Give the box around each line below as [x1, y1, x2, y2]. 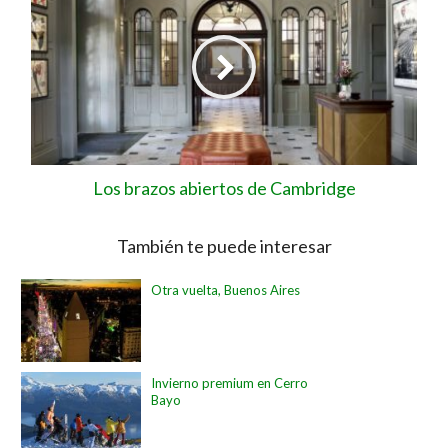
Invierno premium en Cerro [151, 374, 309, 391]
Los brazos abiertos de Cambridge [92, 176, 356, 199]
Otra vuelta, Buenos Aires [151, 281, 301, 298]
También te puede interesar [116, 234, 332, 257]
